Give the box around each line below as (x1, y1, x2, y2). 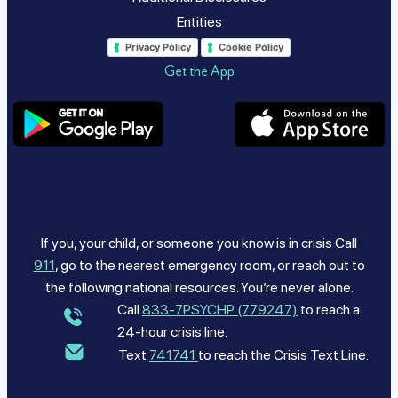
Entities (176, 13, 222, 31)
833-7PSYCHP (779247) (142, 300, 298, 318)
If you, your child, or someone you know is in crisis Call (41, 234, 357, 251)
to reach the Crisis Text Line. (198, 346, 369, 364)
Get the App (163, 62, 235, 81)
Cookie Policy (219, 41, 283, 54)
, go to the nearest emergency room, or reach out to (54, 256, 365, 274)
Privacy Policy (125, 41, 191, 54)
